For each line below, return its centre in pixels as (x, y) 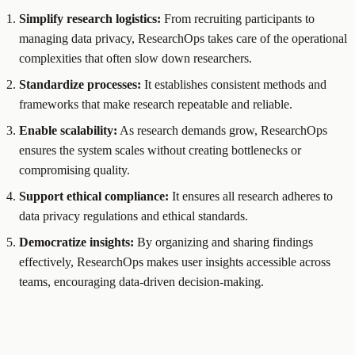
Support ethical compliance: (94, 197)
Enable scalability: (68, 131)
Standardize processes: (80, 85)
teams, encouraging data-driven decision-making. (141, 282)
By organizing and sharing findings (223, 242)
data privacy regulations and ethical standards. (134, 216)
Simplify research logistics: (90, 19)
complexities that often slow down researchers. (136, 59)
